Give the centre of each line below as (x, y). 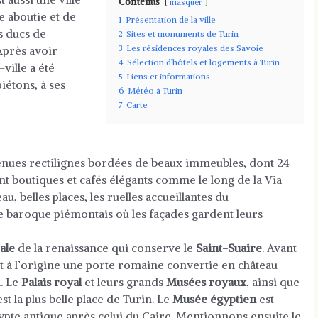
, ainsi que (273, 282)
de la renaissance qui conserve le (105, 248)
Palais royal (51, 282)
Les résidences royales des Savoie (194, 48)
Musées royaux (206, 282)
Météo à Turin (155, 91)
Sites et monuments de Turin (182, 34)
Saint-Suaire (229, 248)
